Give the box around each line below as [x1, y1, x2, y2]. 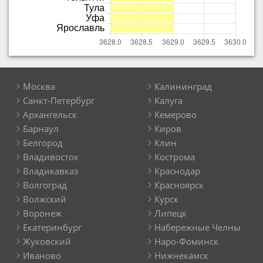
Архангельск [23, 109, 77, 120]
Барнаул [23, 123, 59, 134]
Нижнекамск [154, 249, 208, 261]
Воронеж [23, 207, 62, 219]
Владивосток [23, 151, 79, 163]
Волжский [23, 193, 66, 205]
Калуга [154, 95, 183, 106]
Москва [23, 80, 55, 92]
